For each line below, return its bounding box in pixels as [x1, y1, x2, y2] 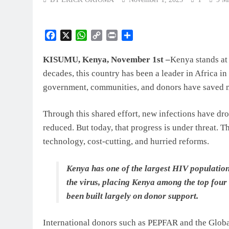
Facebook [56, 30, 88, 39]
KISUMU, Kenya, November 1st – [43, 54, 170, 64]
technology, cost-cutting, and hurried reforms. [43, 136, 209, 147]
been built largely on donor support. [66, 191, 198, 201]
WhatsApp [87, 30, 122, 39]
